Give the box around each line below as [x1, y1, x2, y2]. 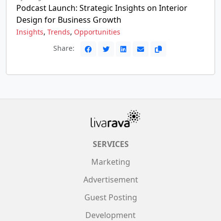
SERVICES [92, 139, 129, 149]
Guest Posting [84, 192, 137, 203]
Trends [47, 27, 70, 37]
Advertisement [83, 174, 138, 185]
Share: [53, 43, 76, 53]
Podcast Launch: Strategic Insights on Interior [16, 2, 187, 13]
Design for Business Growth [16, 14, 121, 25]
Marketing [91, 156, 130, 167]
